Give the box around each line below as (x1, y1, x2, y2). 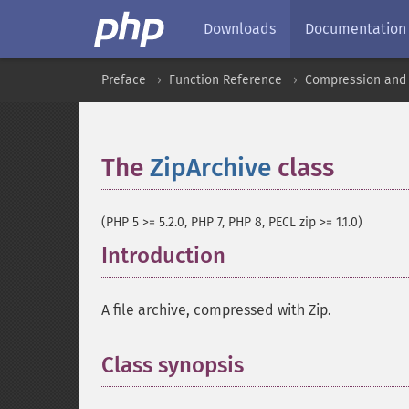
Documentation (305, 20, 406, 37)
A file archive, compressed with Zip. (101, 301, 331, 319)
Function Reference (169, 72, 282, 88)
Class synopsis (101, 352, 244, 378)
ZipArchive (150, 152, 271, 183)
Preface (101, 72, 146, 88)
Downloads (204, 20, 276, 37)
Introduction (101, 243, 225, 268)
